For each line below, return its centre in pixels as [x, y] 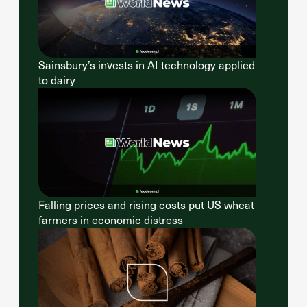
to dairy [57, 80]
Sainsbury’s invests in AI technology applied [147, 65]
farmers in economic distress [111, 220]
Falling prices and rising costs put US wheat [146, 205]
